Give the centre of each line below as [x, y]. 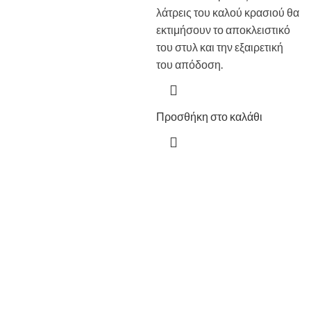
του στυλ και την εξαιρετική [220, 47]
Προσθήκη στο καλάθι [209, 117]
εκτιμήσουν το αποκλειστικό [223, 30]
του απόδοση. [190, 65]
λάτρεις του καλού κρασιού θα [228, 12]
